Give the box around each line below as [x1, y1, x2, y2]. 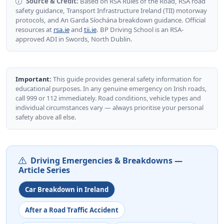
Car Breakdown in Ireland [25, 184, 108, 194]
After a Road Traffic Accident [25, 205, 118, 214]
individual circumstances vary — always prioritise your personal [15, 103, 203, 112]
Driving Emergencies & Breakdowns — [30, 154, 182, 166]
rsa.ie [53, 24, 69, 34]
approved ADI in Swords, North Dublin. [15, 34, 132, 43]
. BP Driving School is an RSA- [96, 24, 183, 34]
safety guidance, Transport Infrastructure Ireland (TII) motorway [15, 5, 207, 15]
